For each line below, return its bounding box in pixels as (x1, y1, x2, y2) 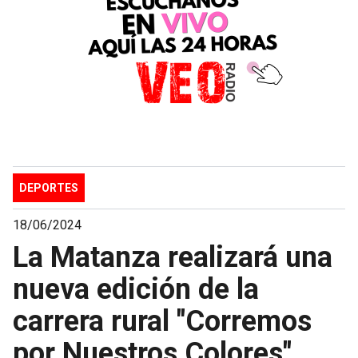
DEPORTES (19, 181, 78, 194)
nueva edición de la (13, 272, 259, 306)
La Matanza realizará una (13, 240, 332, 274)
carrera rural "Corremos (13, 304, 312, 338)
